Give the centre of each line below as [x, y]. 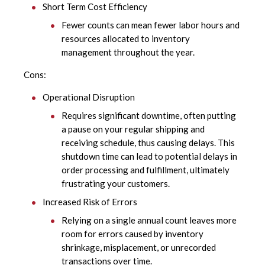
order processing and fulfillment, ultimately [146, 170]
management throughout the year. [129, 52]
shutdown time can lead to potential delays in [149, 156]
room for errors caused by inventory [132, 234]
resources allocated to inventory [126, 39]
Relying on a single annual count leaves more [149, 220]
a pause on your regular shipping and [133, 129]
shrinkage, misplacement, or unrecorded [139, 248]
